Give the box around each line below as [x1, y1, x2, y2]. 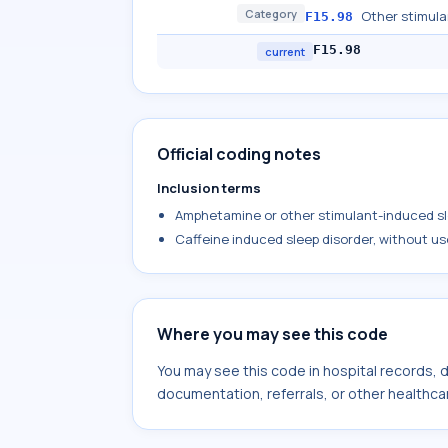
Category [245, 6, 297, 21]
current [265, 44, 305, 59]
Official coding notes [157, 143, 321, 165]
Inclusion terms [157, 179, 261, 197]
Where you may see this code [157, 323, 388, 345]
